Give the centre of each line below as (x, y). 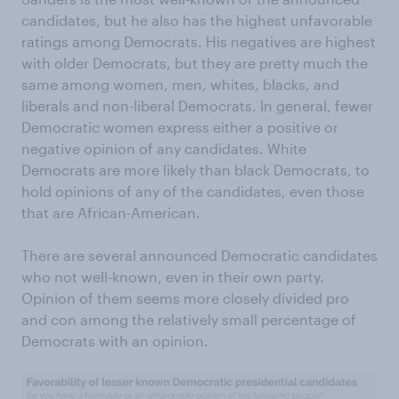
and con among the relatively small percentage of (189, 319)
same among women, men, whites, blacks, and (180, 84)
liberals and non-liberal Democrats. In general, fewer (197, 105)
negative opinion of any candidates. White (164, 148)
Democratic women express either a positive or (180, 126)
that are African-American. (111, 212)
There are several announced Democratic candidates (199, 255)
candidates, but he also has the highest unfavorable (197, 20)
